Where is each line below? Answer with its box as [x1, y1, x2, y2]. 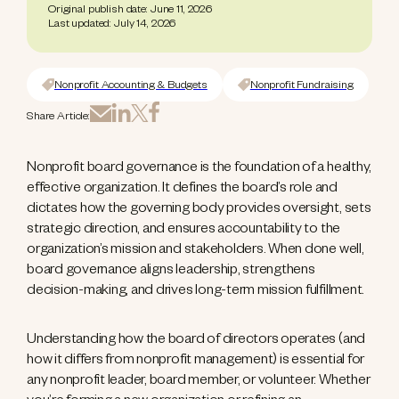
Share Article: [27, 111, 91, 124]
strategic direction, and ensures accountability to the [27, 223, 341, 239]
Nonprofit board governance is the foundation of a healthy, [27, 161, 372, 177]
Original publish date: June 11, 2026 [48, 4, 212, 17]
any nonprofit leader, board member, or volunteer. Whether [27, 374, 370, 390]
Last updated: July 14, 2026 [48, 19, 176, 31]
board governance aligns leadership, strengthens [27, 264, 315, 280]
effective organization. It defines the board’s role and [27, 182, 338, 198]
